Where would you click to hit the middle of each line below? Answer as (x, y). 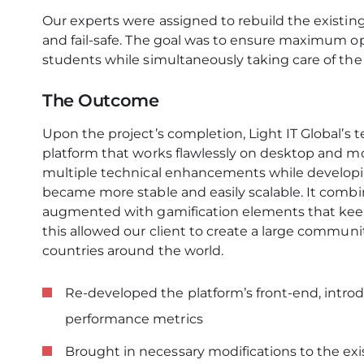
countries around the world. (133, 251)
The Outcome (101, 100)
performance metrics (134, 319)
